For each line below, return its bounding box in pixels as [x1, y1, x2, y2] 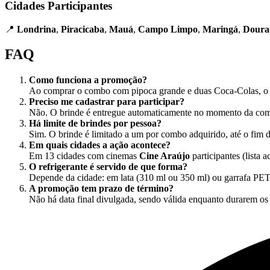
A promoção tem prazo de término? [29, 183, 174, 194]
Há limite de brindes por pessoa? [29, 118, 162, 129]
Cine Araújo [139, 151, 190, 162]
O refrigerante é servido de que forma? [29, 162, 187, 172]
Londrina [17, 24, 56, 34]
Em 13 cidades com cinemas [29, 151, 139, 162]
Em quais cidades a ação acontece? [29, 140, 171, 151]
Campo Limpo [138, 24, 198, 34]
